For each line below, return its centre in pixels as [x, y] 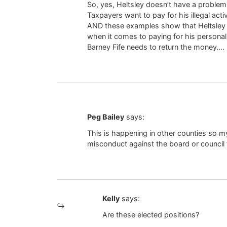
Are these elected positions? [151, 215]
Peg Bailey [106, 117]
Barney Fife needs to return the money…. [156, 47]
